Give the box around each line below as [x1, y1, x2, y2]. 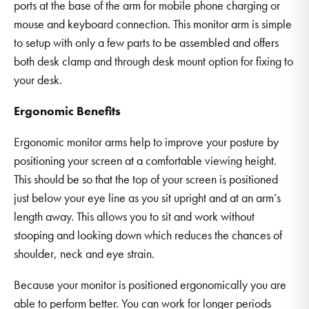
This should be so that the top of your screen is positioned [14, 170, 278, 187]
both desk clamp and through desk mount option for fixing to [14, 52, 293, 69]
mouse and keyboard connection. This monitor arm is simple [14, 15, 292, 32]
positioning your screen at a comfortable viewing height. [14, 152, 277, 168]
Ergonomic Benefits [14, 102, 121, 119]
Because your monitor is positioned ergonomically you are [14, 276, 286, 292]
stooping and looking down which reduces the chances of [14, 226, 282, 243]
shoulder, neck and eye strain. [14, 245, 154, 261]
